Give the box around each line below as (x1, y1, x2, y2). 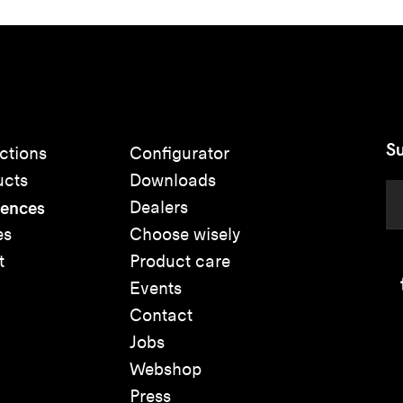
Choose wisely (130, 223, 240, 245)
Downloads (130, 169, 216, 191)
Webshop (130, 358, 201, 380)
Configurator (130, 142, 229, 164)
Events (130, 277, 182, 299)
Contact (130, 304, 193, 326)
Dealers (130, 196, 188, 218)
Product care (130, 250, 230, 272)
